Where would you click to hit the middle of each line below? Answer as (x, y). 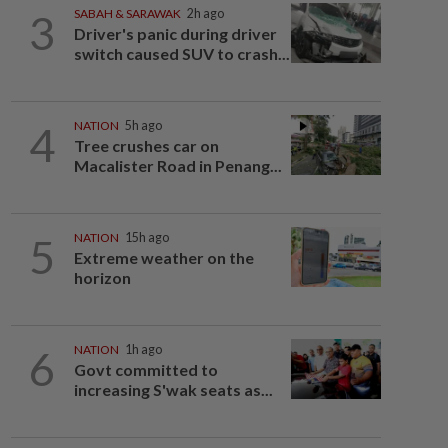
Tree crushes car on (146, 145)
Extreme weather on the (163, 257)
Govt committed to (145, 369)
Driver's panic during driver (175, 33)
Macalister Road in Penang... (177, 165)
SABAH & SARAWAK (127, 13)
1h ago (143, 349)
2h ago (205, 13)
